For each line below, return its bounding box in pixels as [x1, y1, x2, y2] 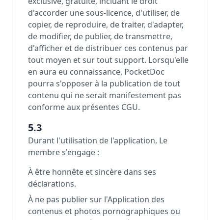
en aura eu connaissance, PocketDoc [28, 66, 165, 77]
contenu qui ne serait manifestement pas [28, 90, 181, 101]
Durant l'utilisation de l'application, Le [28, 135, 167, 146]
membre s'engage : [28, 147, 99, 158]
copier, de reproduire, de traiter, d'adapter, [28, 19, 184, 30]
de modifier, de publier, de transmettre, [28, 31, 172, 42]
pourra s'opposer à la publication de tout [28, 78, 180, 89]
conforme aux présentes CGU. [28, 102, 140, 112]
